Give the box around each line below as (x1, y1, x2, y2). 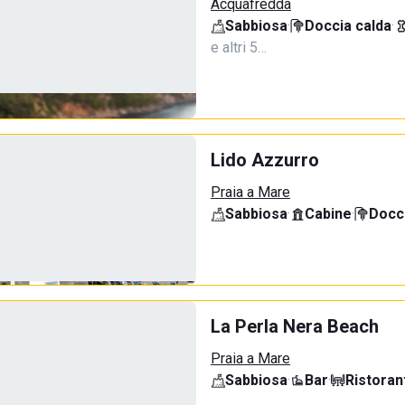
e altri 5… (211, 39, 267, 56)
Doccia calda (305, 17, 391, 34)
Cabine (305, 205, 352, 222)
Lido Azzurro (211, 149, 319, 171)
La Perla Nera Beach (211, 316, 379, 337)
